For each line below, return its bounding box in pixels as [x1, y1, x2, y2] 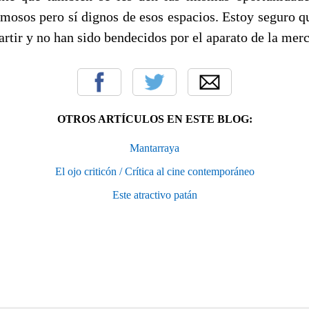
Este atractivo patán [112, 188, 197, 201]
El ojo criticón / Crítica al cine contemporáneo [54, 165, 255, 177]
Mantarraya [130, 141, 179, 154]
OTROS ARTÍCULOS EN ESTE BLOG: [57, 112, 252, 125]
